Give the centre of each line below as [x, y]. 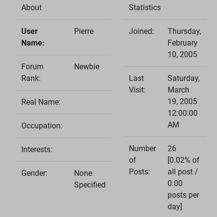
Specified [90, 185]
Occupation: [42, 125]
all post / [183, 171]
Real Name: [41, 102]
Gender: [34, 173]
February [183, 43]
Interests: [37, 149]
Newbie [87, 66]
